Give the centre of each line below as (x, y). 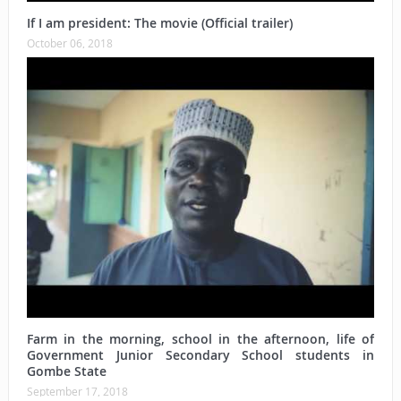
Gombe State (66, 371)
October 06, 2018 (69, 43)
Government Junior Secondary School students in (200, 355)
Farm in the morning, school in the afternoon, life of (200, 339)
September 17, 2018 (77, 392)
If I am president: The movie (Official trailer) (159, 23)
